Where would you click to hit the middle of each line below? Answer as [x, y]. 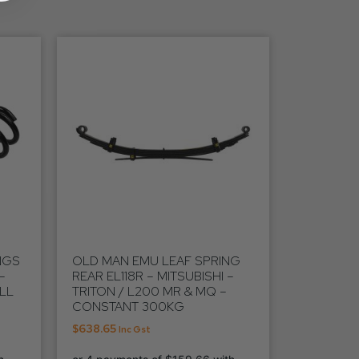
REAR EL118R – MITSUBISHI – [153, 276]
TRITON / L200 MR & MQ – [149, 291]
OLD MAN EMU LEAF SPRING [156, 260]
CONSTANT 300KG [128, 306]
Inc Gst [135, 329]
